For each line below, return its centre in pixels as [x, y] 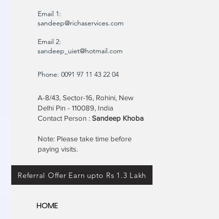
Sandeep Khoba [118, 118]
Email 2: [49, 42]
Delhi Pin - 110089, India [76, 108]
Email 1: [50, 14]
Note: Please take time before [85, 139]
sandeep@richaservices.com [81, 23]
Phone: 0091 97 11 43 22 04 [79, 75]
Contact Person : [65, 118]
